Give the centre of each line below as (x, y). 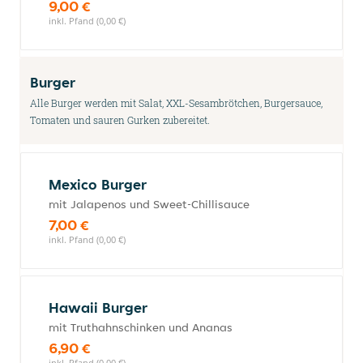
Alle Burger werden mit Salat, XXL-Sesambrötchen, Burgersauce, (176, 103)
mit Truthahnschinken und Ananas (141, 327)
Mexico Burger (98, 184)
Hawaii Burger (98, 307)
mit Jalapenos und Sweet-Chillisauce (149, 204)
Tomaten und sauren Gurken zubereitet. (120, 120)
